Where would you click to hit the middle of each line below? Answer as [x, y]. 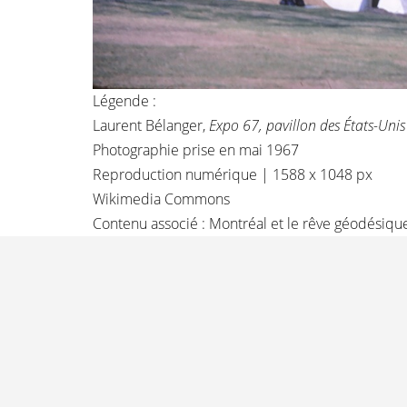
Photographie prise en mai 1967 [199, 150]
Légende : [124, 101]
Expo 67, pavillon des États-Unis [307, 126]
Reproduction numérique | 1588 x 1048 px [236, 175]
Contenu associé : [151, 224]
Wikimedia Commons [165, 199]
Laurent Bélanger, [151, 126]
